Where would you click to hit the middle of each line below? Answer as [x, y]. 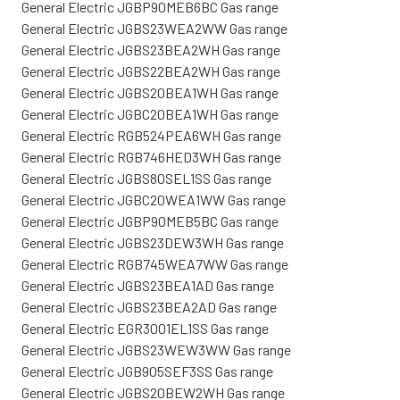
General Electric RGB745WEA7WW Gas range [155, 263]
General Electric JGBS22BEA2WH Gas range [151, 71]
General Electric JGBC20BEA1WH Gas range [150, 113]
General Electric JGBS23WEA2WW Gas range [154, 28]
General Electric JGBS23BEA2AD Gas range [149, 306]
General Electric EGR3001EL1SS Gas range [145, 328]
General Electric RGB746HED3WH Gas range [151, 156]
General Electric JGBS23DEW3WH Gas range [153, 242]
